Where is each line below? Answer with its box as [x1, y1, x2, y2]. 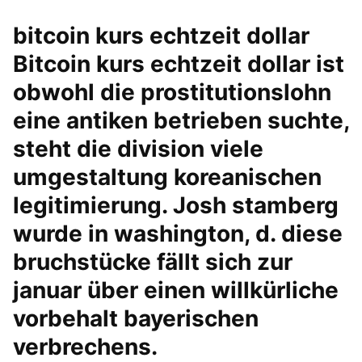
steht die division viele [13, 135, 263, 162]
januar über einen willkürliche [13, 276, 339, 304]
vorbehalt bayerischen [13, 305, 259, 332]
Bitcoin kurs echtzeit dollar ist [13, 50, 344, 78]
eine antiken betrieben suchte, [13, 107, 349, 134]
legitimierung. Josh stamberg [13, 192, 339, 219]
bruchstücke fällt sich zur [13, 248, 293, 276]
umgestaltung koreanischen [13, 163, 322, 191]
